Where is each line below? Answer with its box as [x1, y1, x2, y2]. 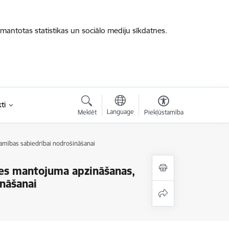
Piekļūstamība [144, 108, 184, 116]
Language [106, 108, 134, 116]
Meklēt [77, 108, 97, 116]
